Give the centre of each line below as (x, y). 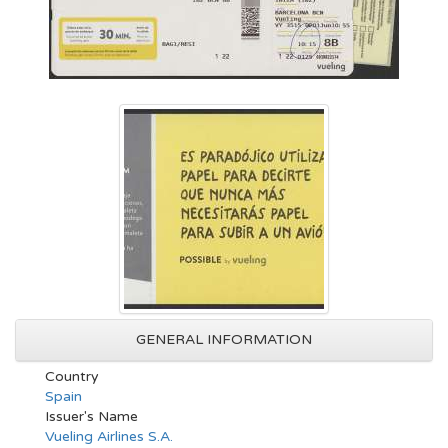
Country (72, 376)
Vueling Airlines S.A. (109, 436)
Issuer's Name (91, 416)
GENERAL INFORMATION (224, 339)
